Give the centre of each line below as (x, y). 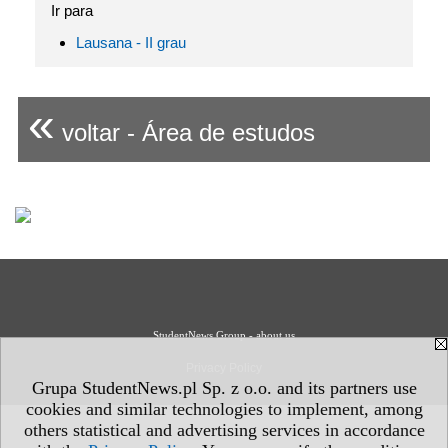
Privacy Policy (224, 368)
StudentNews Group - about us (224, 335)
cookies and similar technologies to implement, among (224, 409)
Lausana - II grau (131, 42)
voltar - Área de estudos (185, 132)
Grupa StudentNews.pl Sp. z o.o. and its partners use (224, 388)
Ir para (72, 10)
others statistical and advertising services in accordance (224, 430)
